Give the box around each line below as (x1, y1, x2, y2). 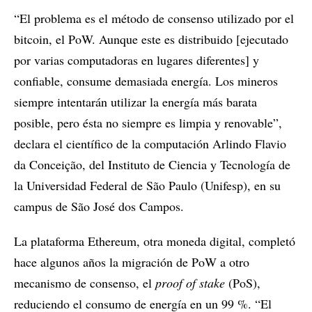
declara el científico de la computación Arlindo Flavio (14, 135, 286, 153)
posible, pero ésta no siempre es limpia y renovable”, (14, 114, 282, 132)
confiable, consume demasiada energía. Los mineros (14, 72, 278, 90)
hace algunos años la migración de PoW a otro (14, 253, 249, 271)
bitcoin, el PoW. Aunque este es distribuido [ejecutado (14, 31, 288, 48)
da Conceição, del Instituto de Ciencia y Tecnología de (14, 156, 290, 173)
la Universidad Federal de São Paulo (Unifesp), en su (14, 177, 281, 194)
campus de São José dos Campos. (14, 198, 184, 215)
